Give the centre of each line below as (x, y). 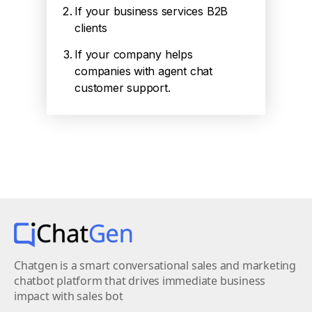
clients (91, 28)
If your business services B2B (151, 11)
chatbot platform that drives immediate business (140, 281)
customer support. (123, 88)
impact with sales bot (69, 296)
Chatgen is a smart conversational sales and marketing (155, 265)
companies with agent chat (143, 71)
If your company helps (134, 54)
